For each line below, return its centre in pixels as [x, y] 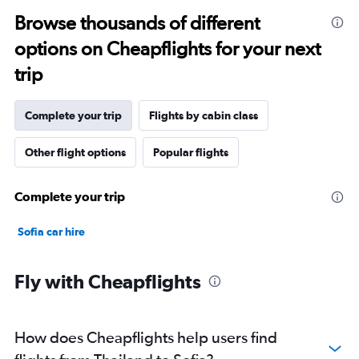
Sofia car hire [51, 232]
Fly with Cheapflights [108, 282]
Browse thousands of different [137, 23]
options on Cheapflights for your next [167, 49]
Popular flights [191, 153]
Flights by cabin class [204, 116]
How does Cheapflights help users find [146, 337]
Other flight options [75, 153]
